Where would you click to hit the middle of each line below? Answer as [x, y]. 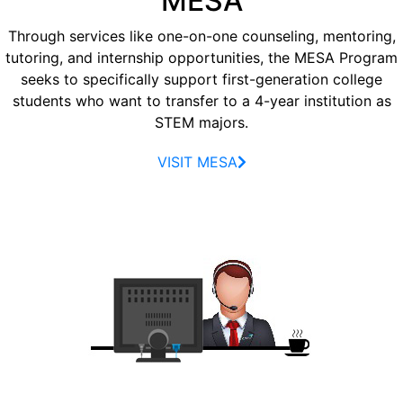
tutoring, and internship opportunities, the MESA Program [201, 58]
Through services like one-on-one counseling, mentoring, [201, 36]
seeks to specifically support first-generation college [201, 80]
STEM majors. [201, 123]
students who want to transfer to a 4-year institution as [201, 101]
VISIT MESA [197, 162]
